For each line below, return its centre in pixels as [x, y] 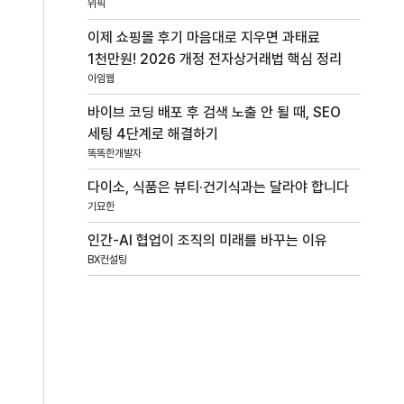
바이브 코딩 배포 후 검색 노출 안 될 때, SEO [215, 112]
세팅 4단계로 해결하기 [153, 133]
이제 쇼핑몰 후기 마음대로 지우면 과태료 [204, 37]
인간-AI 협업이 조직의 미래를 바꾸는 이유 [208, 240]
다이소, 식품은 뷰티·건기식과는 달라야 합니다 [219, 187]
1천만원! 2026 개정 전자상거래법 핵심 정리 [215, 59]
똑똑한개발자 [115, 153]
